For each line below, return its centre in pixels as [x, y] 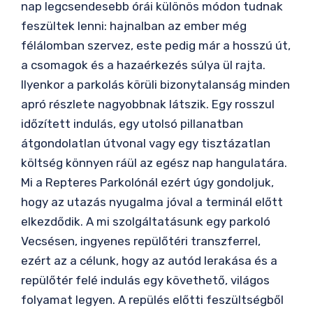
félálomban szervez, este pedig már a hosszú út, [156, 45]
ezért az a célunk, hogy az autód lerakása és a [149, 260]
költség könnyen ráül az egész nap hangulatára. [154, 162]
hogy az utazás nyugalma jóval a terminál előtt [152, 202]
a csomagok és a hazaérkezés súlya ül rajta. [143, 65]
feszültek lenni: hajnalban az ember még [134, 26]
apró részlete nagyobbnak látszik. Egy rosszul [148, 104]
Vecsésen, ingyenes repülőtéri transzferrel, [141, 241]
